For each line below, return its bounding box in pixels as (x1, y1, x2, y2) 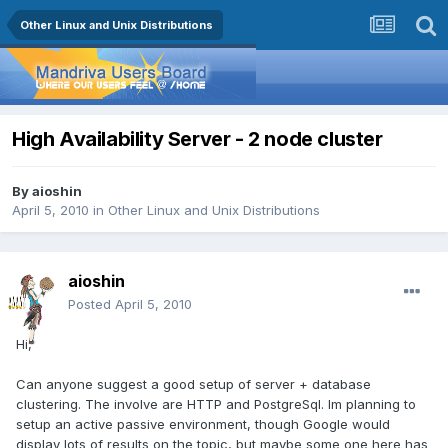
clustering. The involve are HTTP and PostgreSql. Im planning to (16, 396, 416, 413)
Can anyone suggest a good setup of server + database (16, 376, 371, 393)
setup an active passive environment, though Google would (16, 416, 390, 433)
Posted (68, 296, 115, 313)
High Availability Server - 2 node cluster (12, 127, 383, 152)
